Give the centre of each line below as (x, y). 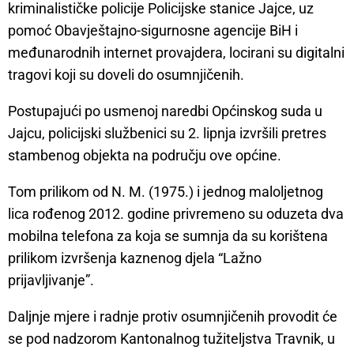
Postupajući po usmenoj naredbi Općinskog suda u (165, 111)
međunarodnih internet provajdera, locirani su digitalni (176, 53)
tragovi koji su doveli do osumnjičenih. (126, 75)
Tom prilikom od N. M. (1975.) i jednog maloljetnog (166, 192)
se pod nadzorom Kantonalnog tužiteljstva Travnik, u (171, 339)
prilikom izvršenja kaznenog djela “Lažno (135, 258)
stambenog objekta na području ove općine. (145, 156)
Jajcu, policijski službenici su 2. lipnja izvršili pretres (167, 134)
